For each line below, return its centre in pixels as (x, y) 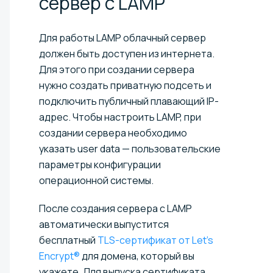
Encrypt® (59, 256)
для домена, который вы (137, 256)
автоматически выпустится (104, 224)
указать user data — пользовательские (130, 148)
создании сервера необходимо (113, 133)
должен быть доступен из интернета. (127, 53)
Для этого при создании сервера (117, 69)
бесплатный (68, 240)
